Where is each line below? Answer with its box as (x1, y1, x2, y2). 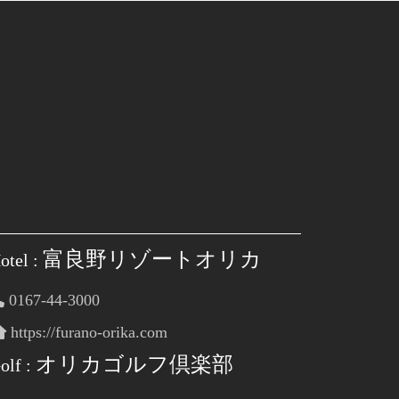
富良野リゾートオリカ (42, 248, 262, 271)
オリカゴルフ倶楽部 (35, 353, 233, 376)
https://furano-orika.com (5, 323, 167, 341)
